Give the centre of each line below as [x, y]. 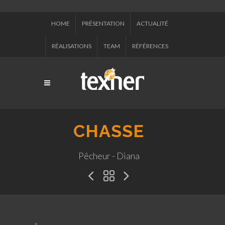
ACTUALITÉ [152, 23]
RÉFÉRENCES [150, 46]
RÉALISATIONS [72, 46]
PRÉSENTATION [103, 23]
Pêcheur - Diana [109, 156]
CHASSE [109, 131]
